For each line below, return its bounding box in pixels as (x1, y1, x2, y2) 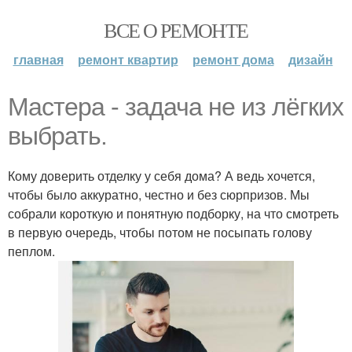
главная (13, 50, 64, 68)
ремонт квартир (77, 50, 178, 68)
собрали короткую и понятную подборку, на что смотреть (8, 204, 339, 222)
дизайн (288, 50, 333, 68)
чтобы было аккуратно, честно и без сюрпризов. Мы (8, 185, 310, 203)
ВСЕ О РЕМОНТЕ (104, 16, 248, 43)
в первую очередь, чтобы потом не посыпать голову (8, 223, 312, 241)
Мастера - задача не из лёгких (8, 93, 343, 121)
